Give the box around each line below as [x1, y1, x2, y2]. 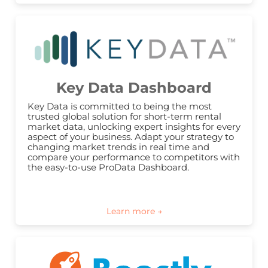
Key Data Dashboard [56, 79, 212, 97]
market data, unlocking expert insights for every [28, 121, 240, 133]
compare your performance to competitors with [28, 151, 240, 163]
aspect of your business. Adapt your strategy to [28, 131, 234, 143]
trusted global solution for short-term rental [28, 111, 221, 123]
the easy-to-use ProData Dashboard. [28, 162, 189, 173]
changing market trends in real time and [28, 141, 209, 153]
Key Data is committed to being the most [28, 100, 212, 112]
